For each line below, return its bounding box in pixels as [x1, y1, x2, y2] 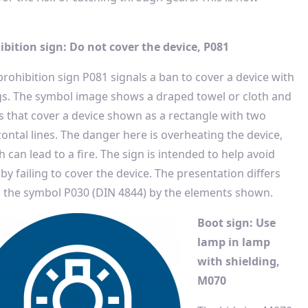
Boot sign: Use [197, 215, 276, 230]
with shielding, [197, 254, 280, 269]
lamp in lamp [197, 234, 270, 250]
